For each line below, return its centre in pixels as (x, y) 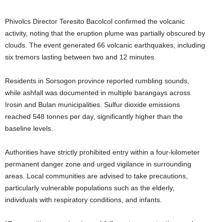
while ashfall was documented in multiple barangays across (98, 93)
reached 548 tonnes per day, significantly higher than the (94, 117)
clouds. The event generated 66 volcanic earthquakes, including (105, 45)
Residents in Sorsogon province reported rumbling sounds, (97, 81)
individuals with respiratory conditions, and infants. (83, 200)
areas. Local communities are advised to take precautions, (96, 176)
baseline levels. (29, 129)
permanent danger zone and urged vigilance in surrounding (98, 164)
